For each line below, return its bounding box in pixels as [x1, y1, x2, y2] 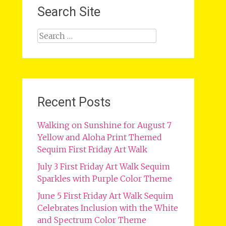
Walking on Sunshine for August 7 [37, 120, 172, 130]
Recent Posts [37, 95, 111, 109]
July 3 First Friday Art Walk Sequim [37, 161, 170, 172]
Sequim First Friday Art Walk [37, 144, 147, 154]
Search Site [37, 5, 100, 19]
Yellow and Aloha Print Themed [37, 132, 162, 142]
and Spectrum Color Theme [37, 215, 146, 225]
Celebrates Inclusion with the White [37, 203, 178, 213]
